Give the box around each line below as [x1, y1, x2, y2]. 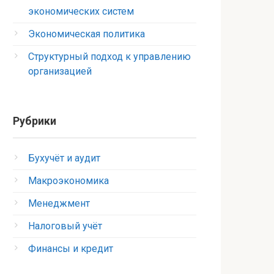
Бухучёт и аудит [28, 152, 100, 164]
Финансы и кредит [28, 243, 113, 254]
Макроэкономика [28, 175, 109, 187]
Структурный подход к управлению [28, 51, 191, 62]
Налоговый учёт [28, 220, 102, 232]
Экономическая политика [28, 28, 145, 40]
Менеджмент [28, 198, 90, 209]
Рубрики [13, 115, 56, 127]
